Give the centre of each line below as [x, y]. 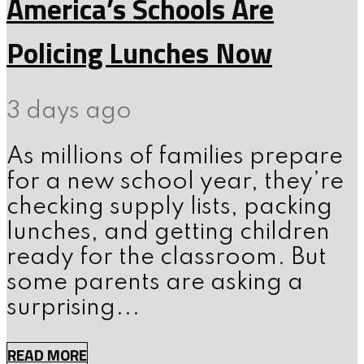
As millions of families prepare [175, 158]
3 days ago [69, 111]
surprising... [73, 309]
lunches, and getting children [168, 233]
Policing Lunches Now [139, 53]
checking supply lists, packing [169, 208]
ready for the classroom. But [167, 258]
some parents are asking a [155, 284]
